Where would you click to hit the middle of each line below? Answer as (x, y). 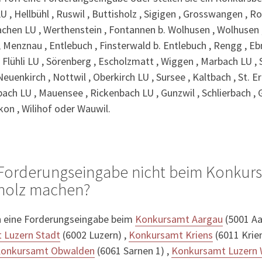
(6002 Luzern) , (94, 235)
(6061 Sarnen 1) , (133, 251)
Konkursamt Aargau (179, 219)
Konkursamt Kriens (171, 235)
